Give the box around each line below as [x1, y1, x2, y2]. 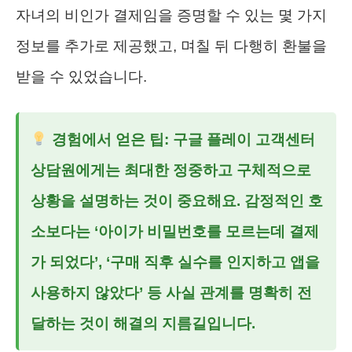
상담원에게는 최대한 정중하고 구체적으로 [31, 161, 311, 178]
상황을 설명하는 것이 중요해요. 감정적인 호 [31, 192, 323, 209]
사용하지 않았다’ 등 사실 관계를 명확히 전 [31, 284, 312, 301]
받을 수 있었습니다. [16, 68, 147, 85]
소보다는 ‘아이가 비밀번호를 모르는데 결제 [31, 222, 319, 240]
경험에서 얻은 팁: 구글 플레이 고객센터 [47, 130, 315, 148]
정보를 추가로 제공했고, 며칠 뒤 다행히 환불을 [16, 37, 327, 54]
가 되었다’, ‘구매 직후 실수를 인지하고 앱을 [31, 253, 320, 270]
